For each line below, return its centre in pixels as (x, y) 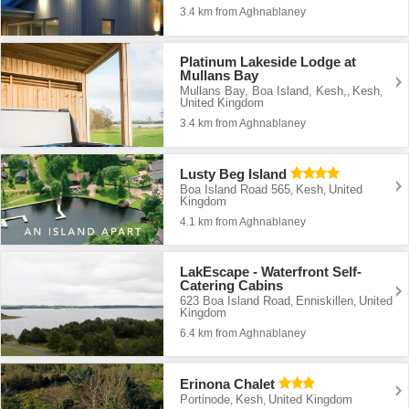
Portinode (205, 399)
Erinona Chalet (228, 383)
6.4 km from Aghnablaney (243, 333)
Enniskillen (325, 300)
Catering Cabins (232, 285)
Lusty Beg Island (234, 173)
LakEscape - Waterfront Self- (271, 271)
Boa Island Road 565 (236, 189)
